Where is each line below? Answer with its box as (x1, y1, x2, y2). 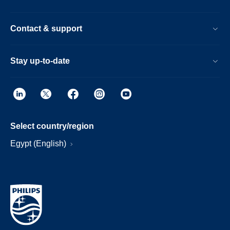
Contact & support (10, 24, 82, 33)
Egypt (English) (10, 139, 68, 148)
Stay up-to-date (10, 56, 70, 65)
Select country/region (10, 122, 94, 130)
